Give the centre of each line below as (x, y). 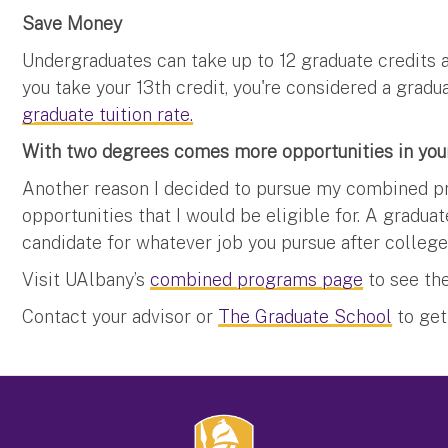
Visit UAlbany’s (86, 279)
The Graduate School (305, 316)
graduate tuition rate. (108, 114)
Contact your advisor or (120, 316)
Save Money (72, 23)
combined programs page (257, 279)
